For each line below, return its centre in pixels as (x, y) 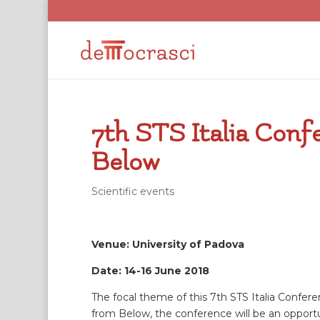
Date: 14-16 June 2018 (150, 271)
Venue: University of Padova (167, 244)
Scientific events (132, 191)
